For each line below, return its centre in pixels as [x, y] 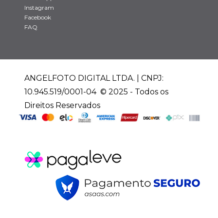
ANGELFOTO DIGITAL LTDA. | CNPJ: [94, 78]
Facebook [38, 17]
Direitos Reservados [62, 105]
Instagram [39, 8]
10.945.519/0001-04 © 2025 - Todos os [96, 92]
